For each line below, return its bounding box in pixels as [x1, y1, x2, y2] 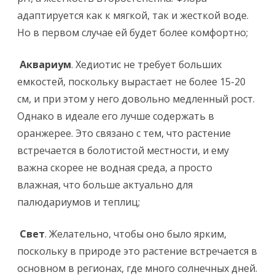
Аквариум [20, 58, 71, 71]
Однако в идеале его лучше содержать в [17, 109, 214, 123]
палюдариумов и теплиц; [17, 195, 140, 209]
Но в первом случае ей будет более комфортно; [17, 26, 248, 39]
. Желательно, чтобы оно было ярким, [45, 227, 227, 241]
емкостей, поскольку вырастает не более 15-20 [17, 75, 246, 88]
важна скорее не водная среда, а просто [17, 161, 212, 174]
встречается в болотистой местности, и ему [17, 144, 229, 157]
